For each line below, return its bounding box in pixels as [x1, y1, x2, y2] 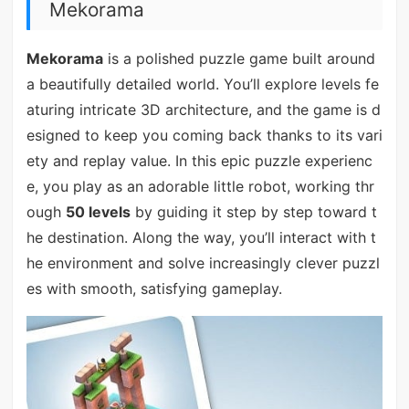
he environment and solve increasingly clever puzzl [26, 253, 380, 272]
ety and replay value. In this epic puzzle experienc [26, 151, 372, 170]
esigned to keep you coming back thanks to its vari [26, 125, 383, 144]
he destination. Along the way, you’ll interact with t [26, 227, 376, 246]
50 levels [65, 202, 131, 221]
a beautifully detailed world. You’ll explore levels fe [26, 74, 379, 93]
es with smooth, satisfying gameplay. [26, 278, 282, 298]
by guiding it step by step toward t [130, 202, 377, 221]
